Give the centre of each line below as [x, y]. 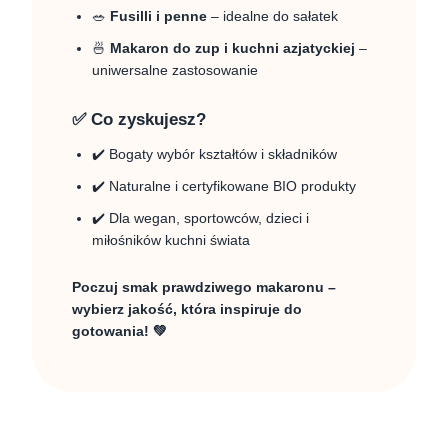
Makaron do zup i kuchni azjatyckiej [232, 48]
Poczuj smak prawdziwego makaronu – [204, 287]
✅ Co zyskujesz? [139, 119]
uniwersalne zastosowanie [175, 70]
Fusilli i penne [158, 16]
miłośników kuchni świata [171, 240]
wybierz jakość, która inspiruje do [187, 309]
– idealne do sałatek [272, 16]
